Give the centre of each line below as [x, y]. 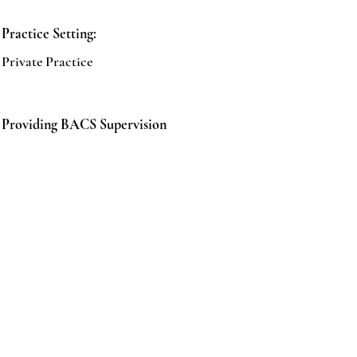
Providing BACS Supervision [84, 124]
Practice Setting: [49, 33]
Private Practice [47, 61]
